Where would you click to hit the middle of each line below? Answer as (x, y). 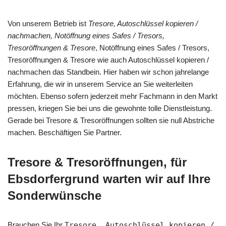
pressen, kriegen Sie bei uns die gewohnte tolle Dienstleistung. (110, 108)
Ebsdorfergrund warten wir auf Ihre (109, 179)
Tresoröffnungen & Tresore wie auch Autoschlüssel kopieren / (108, 60)
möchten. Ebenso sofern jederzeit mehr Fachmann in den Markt (112, 96)
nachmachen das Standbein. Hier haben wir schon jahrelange (108, 72)
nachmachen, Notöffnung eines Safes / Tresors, (86, 36)
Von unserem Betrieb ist (48, 24)
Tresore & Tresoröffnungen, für (97, 162)
